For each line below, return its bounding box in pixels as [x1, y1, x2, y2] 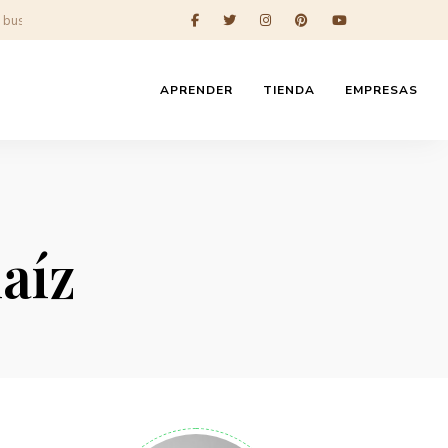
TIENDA [262, 82, 315, 98]
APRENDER [159, 82, 233, 98]
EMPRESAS [344, 82, 418, 98]
